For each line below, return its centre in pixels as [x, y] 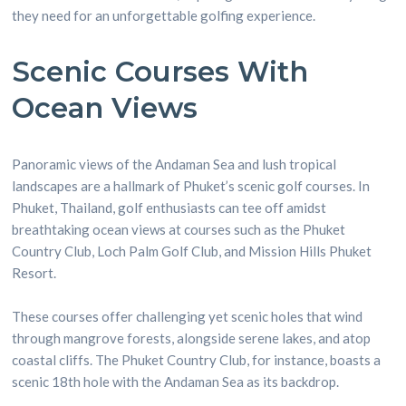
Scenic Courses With [160, 72]
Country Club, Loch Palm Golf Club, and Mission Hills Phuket [192, 251]
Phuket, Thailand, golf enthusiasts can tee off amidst [169, 208]
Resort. [34, 273]
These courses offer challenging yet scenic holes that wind [188, 316]
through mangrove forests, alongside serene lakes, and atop [192, 338]
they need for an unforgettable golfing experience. [164, 15]
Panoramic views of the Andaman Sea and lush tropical [174, 164]
